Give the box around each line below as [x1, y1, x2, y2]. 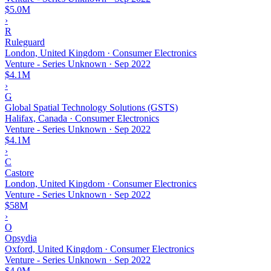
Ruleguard [5, 36, 45, 47]
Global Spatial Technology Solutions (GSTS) [5, 102, 178, 113]
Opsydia [5, 232, 37, 243]
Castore [5, 167, 34, 178]
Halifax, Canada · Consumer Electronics [5, 113, 159, 123]
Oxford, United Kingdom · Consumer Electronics [5, 243, 194, 254]
